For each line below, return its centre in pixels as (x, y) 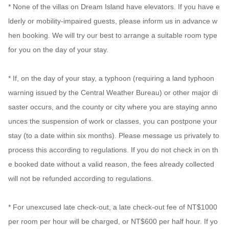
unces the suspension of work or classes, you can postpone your (113, 121)
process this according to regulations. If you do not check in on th (113, 150)
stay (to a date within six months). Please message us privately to (114, 136)
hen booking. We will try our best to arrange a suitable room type (113, 36)
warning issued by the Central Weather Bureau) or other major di (113, 93)
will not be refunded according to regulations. (81, 179)
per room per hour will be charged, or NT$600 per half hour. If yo (113, 222)
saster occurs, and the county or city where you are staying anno (113, 107)
